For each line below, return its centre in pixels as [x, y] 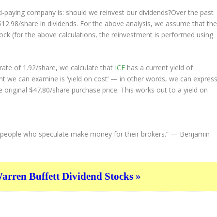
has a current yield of [159, 67]
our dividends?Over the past [169, 12]
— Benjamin [189, 134]
